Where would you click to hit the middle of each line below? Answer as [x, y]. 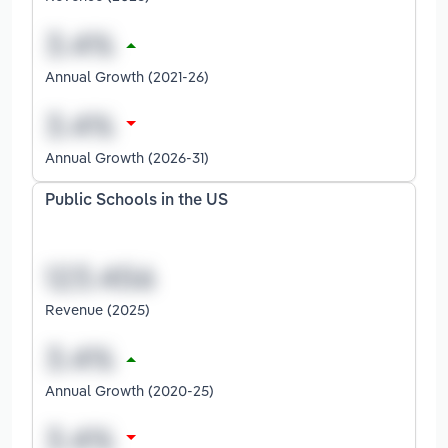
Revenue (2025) [97, 309]
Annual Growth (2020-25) [129, 390]
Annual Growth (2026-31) [127, 158]
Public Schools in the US [136, 201]
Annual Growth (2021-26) [127, 77]
